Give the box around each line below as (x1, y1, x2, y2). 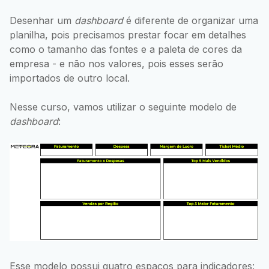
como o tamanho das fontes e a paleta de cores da (10, 43, 242, 55)
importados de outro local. (10, 71, 130, 84)
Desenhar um (10, 14, 74, 26)
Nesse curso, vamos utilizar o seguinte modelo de (10, 100, 237, 113)
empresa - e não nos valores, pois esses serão (10, 57, 223, 70)
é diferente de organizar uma (123, 14, 258, 26)
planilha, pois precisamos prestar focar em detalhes (10, 28, 246, 41)
